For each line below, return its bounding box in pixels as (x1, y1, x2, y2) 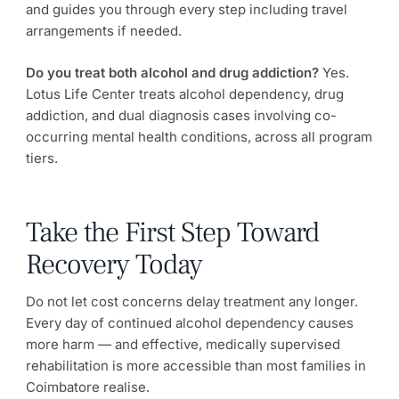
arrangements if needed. (26, 22, 182, 40)
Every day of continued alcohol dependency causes (26, 313, 354, 331)
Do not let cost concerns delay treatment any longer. (26, 292, 358, 310)
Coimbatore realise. (26, 378, 150, 395)
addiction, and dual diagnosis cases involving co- (26, 106, 337, 124)
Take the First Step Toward (26, 214, 319, 252)
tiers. (26, 149, 58, 167)
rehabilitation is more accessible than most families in (26, 356, 366, 374)
